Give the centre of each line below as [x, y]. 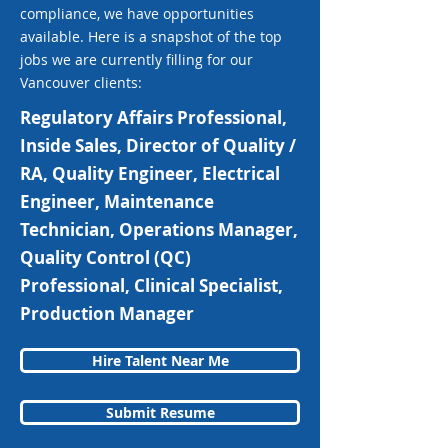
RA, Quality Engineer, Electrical [150, 173]
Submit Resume [160, 412]
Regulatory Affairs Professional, [153, 117]
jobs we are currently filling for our [136, 59]
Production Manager [107, 313]
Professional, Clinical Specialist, [151, 285]
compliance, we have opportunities [137, 13]
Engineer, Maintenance [117, 201]
